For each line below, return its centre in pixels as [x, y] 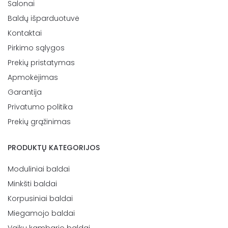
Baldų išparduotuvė [44, 18]
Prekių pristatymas [41, 62]
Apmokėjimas [33, 77]
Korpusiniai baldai [40, 198]
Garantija [25, 92]
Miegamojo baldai [41, 213]
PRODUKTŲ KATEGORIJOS [54, 147]
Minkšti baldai [32, 183]
